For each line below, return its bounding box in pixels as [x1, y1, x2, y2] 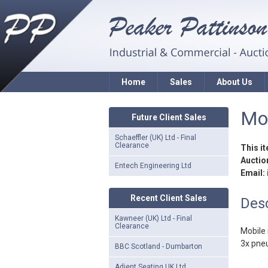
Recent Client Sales [130, 193, 207, 203]
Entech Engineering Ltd [115, 162, 191, 170]
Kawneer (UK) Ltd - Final [115, 214, 192, 223]
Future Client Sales [131, 112, 206, 122]
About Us [216, 77, 252, 87]
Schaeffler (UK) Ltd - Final [115, 133, 196, 142]
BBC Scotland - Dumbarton [115, 242, 202, 251]
